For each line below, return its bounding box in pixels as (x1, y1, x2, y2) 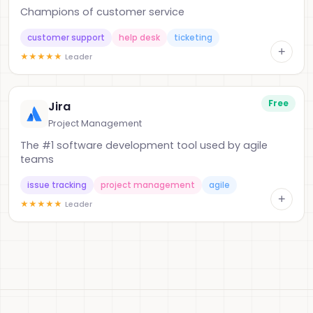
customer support (27, 32, 105, 43)
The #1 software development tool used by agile (20, 138, 268, 152)
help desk (119, 32, 160, 43)
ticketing (174, 32, 212, 43)
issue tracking (27, 180, 87, 191)
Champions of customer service (20, 5, 184, 19)
